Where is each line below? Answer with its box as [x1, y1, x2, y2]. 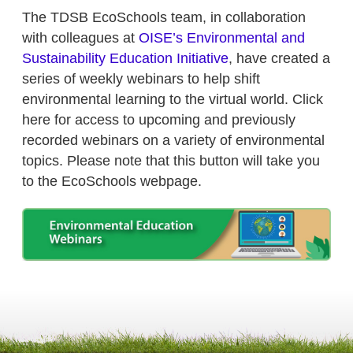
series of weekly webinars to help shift [22, 69, 260, 87]
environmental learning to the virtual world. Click [22, 90, 323, 107]
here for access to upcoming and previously [22, 110, 295, 128]
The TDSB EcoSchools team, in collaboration [22, 8, 306, 25]
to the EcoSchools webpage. [22, 172, 202, 189]
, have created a [229, 49, 330, 66]
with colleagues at [22, 28, 139, 46]
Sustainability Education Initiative [22, 49, 229, 66]
